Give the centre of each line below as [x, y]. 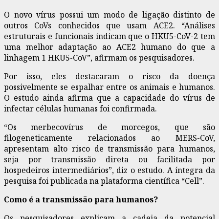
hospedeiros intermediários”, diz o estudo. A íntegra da [109, 170]
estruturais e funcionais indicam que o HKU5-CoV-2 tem [109, 36]
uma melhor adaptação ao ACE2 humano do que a [109, 47]
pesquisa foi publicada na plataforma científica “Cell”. [104, 181]
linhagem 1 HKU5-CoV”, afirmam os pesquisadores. [99, 57]
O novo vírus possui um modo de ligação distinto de [109, 14]
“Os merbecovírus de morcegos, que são [109, 127]
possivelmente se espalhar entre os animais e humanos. [109, 87]
